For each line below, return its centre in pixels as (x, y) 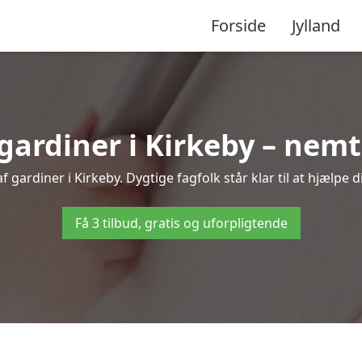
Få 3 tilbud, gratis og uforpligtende (181, 223)
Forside (238, 25)
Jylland (316, 25)
